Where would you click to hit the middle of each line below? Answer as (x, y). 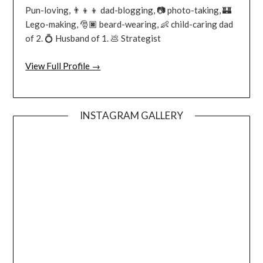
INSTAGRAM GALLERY (131, 116)
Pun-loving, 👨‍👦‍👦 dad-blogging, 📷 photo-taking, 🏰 (129, 10)
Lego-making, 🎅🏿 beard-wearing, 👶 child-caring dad (129, 24)
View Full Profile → (63, 65)
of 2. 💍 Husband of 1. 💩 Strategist (93, 38)
